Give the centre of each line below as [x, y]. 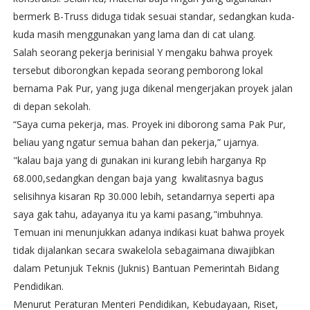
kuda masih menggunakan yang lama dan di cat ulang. [134, 34]
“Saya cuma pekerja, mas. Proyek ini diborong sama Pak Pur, [149, 124]
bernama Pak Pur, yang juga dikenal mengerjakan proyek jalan [153, 88]
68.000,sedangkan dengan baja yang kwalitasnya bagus [138, 178]
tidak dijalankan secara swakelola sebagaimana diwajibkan [144, 250]
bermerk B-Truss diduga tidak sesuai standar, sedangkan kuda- [154, 16]
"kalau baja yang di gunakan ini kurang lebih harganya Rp [139, 160]
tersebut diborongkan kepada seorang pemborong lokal [138, 70]
